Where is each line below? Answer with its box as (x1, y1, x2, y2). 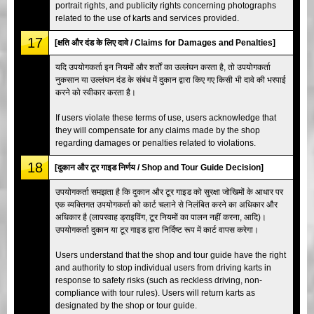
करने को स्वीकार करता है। (55, 87, 136, 97)
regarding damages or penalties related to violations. (55, 137, 256, 148)
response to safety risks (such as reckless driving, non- (55, 275, 262, 285)
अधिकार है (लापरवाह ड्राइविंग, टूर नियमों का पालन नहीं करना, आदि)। (55, 212, 266, 222)
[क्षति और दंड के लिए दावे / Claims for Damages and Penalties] (55, 37, 275, 48)
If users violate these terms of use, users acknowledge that (55, 112, 276, 123)
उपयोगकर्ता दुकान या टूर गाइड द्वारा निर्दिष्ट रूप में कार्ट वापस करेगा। (55, 224, 259, 235)
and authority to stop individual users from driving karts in (55, 262, 271, 273)
